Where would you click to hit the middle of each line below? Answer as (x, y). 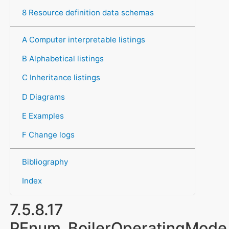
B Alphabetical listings (63, 59)
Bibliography (45, 162)
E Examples (43, 116)
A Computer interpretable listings (83, 39)
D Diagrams (43, 97)
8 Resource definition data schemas (88, 12)
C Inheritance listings (61, 78)
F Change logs (48, 134)
